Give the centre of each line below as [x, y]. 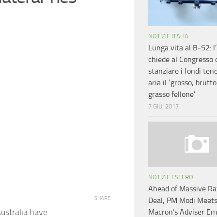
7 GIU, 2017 [163, 107]
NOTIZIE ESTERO [171, 177]
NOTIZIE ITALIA [168, 36]
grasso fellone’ [172, 94]
